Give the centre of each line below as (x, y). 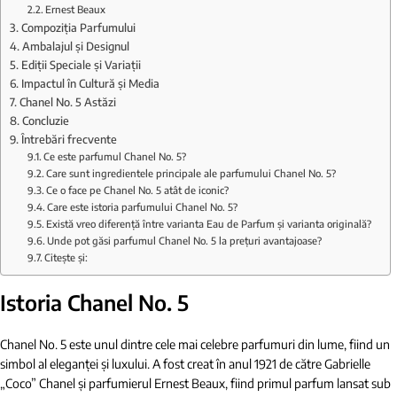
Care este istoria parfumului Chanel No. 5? (143, 206)
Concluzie (45, 120)
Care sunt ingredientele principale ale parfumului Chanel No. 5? (191, 173)
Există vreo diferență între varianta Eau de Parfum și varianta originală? (209, 223)
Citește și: (66, 257)
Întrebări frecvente (69, 139)
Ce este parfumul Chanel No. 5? (115, 156)
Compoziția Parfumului (78, 27)
